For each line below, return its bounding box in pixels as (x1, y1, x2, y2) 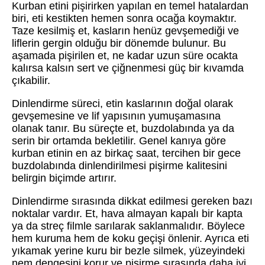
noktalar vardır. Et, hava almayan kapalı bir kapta (12, 208, 243, 220)
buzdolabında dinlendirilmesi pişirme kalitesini (12, 160, 227, 172)
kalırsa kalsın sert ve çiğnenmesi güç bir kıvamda (12, 62, 244, 75)
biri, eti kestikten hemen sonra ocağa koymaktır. (12, 12, 237, 25)
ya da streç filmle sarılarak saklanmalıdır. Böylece (12, 220, 245, 232)
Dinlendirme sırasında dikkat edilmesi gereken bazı (12, 195, 253, 208)
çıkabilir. (12, 75, 50, 87)
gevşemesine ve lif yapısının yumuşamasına (12, 110, 221, 122)
